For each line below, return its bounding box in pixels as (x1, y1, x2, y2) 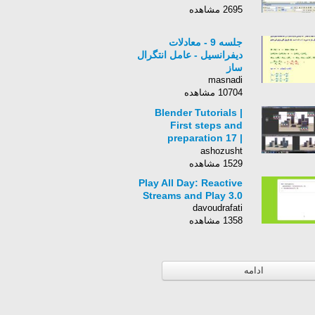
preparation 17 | (167, 132, 243, 143)
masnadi (208, 75, 243, 85)
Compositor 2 (178, 145, 243, 156)
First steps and (170, 120, 243, 131)
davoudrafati (193, 202, 243, 213)
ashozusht (200, 146, 243, 156)
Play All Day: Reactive (139, 177, 243, 188)
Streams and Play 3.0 (143, 190, 243, 201)
